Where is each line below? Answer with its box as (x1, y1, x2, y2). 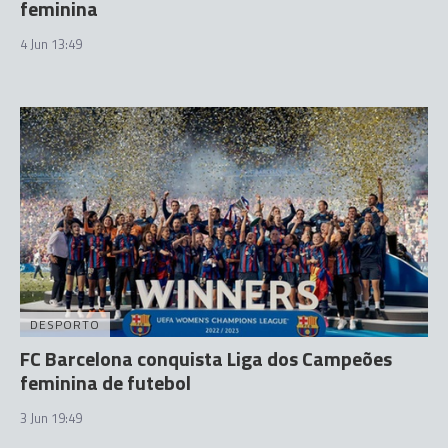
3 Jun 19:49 (20, 407, 82, 428)
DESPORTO (30, 314, 100, 334)
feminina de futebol (20, 366, 191, 398)
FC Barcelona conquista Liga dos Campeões (20, 342, 392, 374)
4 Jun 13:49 (20, 34, 82, 54)
